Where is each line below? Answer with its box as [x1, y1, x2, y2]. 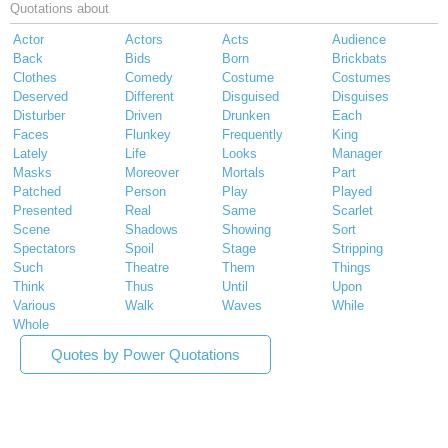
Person [125, 184, 166, 200]
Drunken [222, 108, 270, 124]
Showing [222, 222, 271, 238]
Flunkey [125, 127, 171, 143]
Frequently [222, 127, 283, 143]
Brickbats [332, 51, 387, 67]
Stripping [332, 241, 383, 257]
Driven [125, 108, 162, 124]
